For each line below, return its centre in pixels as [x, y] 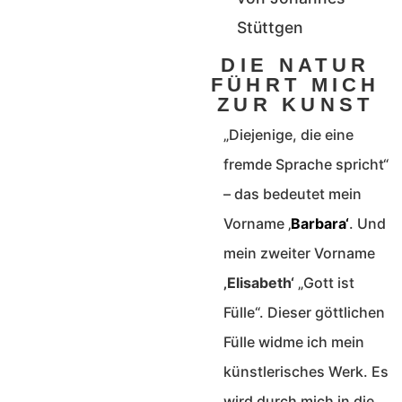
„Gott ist [324, 282]
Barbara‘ [320, 223]
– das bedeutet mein [293, 193]
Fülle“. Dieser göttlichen [304, 312]
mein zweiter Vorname [299, 253]
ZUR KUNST [295, 104]
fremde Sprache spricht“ [306, 164]
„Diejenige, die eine [288, 134]
